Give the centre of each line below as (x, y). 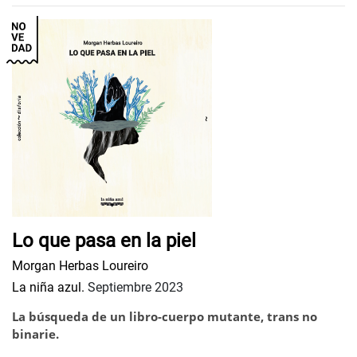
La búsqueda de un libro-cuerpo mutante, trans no (165, 317)
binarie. (35, 334)
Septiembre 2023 (134, 288)
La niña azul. (48, 288)
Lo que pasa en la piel (104, 241)
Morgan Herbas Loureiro (80, 266)
